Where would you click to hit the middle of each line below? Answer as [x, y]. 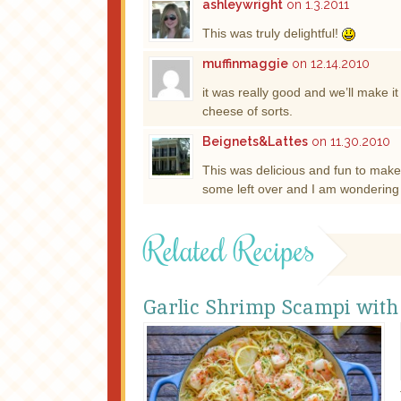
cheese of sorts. [247, 111]
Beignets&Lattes [255, 141]
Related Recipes [229, 249]
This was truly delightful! [272, 33]
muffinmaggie [245, 63]
